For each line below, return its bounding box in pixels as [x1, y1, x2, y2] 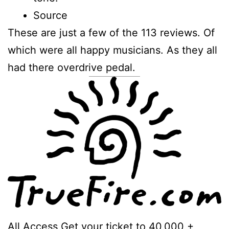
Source [33, 9, 67, 21]
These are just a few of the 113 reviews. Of [8, 26, 215, 39]
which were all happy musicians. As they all [8, 43, 217, 56]
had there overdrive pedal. [8, 61, 135, 74]
